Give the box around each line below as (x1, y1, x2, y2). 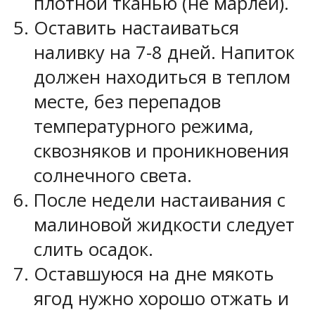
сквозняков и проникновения (34, 138, 289, 163)
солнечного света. (34, 162, 192, 188)
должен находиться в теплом (34, 64, 290, 89)
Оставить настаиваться (34, 15, 239, 40)
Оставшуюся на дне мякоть (34, 261, 274, 286)
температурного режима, (34, 113, 254, 139)
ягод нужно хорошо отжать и (34, 285, 289, 311)
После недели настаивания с (34, 187, 285, 212)
